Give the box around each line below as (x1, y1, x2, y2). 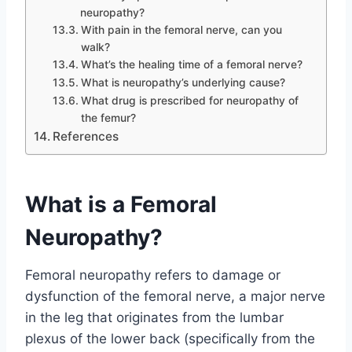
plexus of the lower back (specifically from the (25, 330, 315, 346)
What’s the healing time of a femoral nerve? (80, 57, 302, 71)
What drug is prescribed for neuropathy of (80, 93, 299, 107)
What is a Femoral (25, 190, 217, 218)
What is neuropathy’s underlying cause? (80, 75, 285, 89)
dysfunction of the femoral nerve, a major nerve (25, 288, 325, 304)
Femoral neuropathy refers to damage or (25, 266, 280, 283)
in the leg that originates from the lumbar (25, 309, 284, 325)
